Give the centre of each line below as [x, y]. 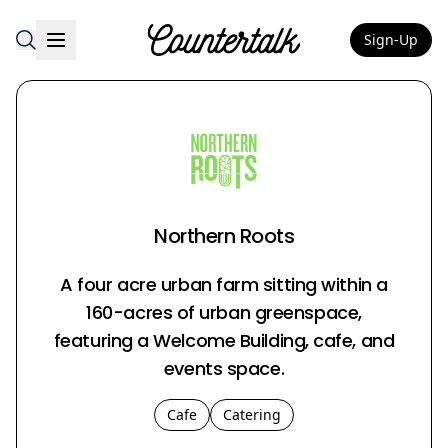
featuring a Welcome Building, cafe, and [224, 340]
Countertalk [267, 50]
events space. [224, 368]
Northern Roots [224, 236]
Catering [252, 414]
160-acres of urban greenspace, [224, 312]
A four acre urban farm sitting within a [224, 284]
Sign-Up [391, 39]
